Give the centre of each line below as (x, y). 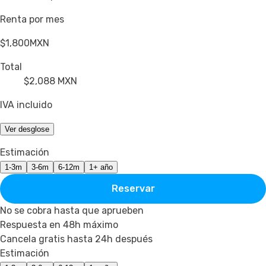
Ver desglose (27, 129)
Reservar (133, 189)
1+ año (101, 167)
